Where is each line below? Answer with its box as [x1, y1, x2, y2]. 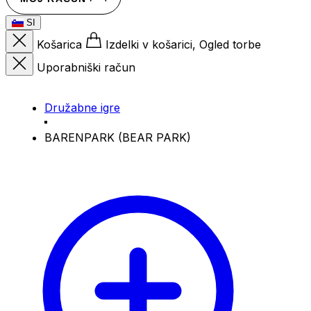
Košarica [37, 37, 82, 51]
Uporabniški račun [37, 60, 135, 74]
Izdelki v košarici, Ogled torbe [106, 37, 261, 51]
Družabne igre [44, 100, 120, 115]
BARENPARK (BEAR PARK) [44, 130, 191, 144]
